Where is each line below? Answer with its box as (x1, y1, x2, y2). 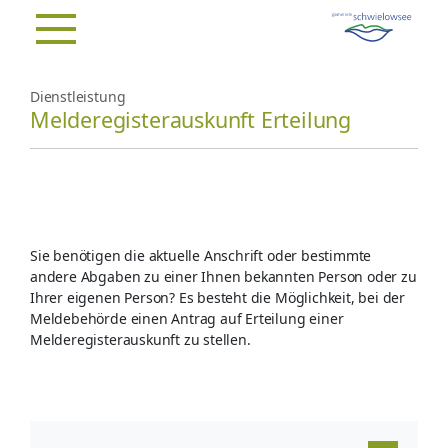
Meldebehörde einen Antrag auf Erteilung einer (30, 309, 344, 328)
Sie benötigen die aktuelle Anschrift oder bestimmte (30, 246, 372, 265)
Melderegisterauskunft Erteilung (30, 105, 352, 134)
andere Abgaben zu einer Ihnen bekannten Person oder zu (30, 267, 417, 286)
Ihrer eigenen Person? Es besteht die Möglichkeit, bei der (30, 288, 406, 307)
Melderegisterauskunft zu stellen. (30, 330, 251, 349)
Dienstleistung (30, 87, 126, 106)
